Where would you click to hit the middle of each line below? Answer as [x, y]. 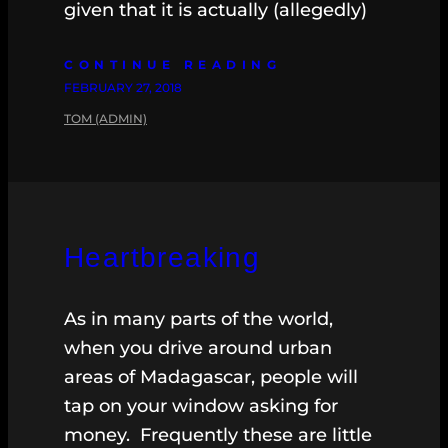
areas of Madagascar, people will [211, 377]
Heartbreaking [162, 258]
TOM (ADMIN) [105, 119]
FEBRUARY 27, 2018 [123, 88]
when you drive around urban [198, 348]
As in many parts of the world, [198, 319]
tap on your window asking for [201, 406]
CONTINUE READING [172, 65]
